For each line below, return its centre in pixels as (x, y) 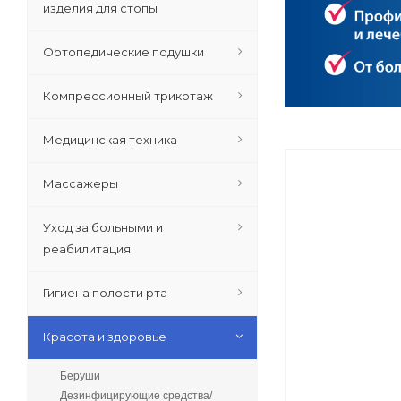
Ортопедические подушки (124, 52)
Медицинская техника (110, 140)
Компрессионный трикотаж (128, 96)
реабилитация (87, 249)
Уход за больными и (103, 227)
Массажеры (81, 183)
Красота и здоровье (105, 337)
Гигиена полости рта (105, 293)
